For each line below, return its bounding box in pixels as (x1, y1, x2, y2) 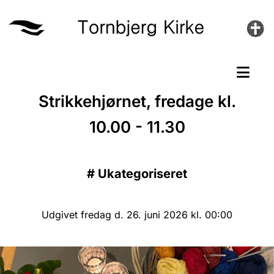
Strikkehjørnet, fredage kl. (38, 92, 236, 111)
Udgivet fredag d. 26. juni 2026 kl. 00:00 (42, 209, 232, 221)
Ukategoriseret (98, 166, 187, 182)
